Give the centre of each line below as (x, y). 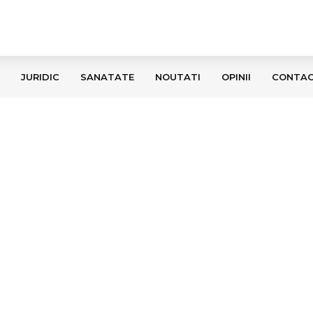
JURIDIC (40, 77)
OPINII (236, 77)
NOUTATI (178, 77)
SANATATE (107, 77)
